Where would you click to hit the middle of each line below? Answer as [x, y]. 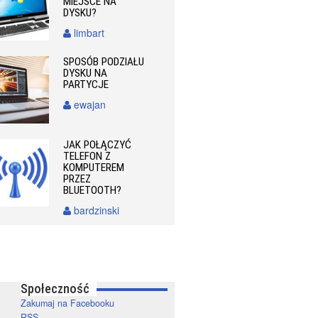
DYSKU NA [86, 73]
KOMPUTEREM [94, 167]
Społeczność [55, 288]
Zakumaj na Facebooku [67, 303]
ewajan [89, 104]
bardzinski [95, 210]
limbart [88, 32]
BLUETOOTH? [93, 190]
